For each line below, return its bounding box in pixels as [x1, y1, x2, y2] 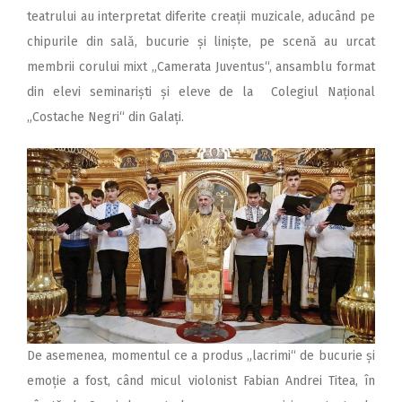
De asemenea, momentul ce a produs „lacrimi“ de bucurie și [27, 348, 375, 364]
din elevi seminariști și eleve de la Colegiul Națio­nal [27, 84, 375, 100]
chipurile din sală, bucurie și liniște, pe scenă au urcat [27, 34, 375, 50]
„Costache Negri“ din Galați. [27, 109, 184, 126]
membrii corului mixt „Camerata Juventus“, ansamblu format [27, 59, 375, 75]
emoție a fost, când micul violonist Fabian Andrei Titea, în [27, 373, 375, 389]
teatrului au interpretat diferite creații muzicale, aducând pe [27, 9, 375, 25]
